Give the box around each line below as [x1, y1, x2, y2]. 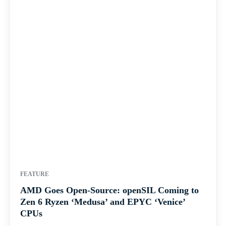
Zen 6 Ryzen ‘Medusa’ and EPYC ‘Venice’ [20, 197, 186, 207]
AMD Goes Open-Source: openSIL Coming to [20, 185, 199, 196]
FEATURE [20, 171, 49, 178]
